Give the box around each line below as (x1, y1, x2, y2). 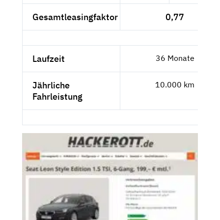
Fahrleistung (32, 91, 82, 103)
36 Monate (155, 53, 194, 63)
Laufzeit (32, 53, 65, 65)
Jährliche (32, 80, 70, 91)
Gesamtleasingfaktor (32, 11, 118, 23)
